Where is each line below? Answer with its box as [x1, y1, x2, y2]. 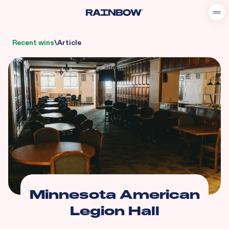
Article [57, 38, 81, 48]
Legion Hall [70, 202, 159, 219]
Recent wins [12, 38, 54, 48]
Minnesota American [29, 186, 200, 203]
